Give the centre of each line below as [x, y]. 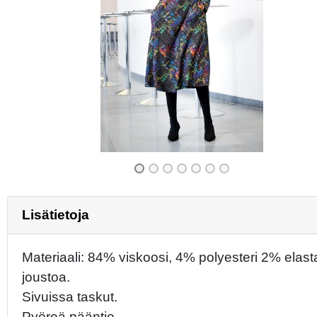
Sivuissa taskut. [70, 296]
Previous [59, 40]
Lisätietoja [56, 214]
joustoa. [46, 277]
